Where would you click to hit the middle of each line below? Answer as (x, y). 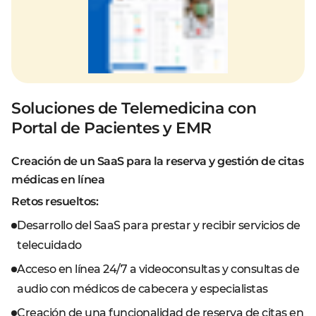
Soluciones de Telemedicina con (134, 108)
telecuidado (49, 245)
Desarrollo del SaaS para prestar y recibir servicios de (159, 225)
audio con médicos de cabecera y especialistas (142, 289)
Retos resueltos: (55, 201)
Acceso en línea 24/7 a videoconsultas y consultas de (158, 269)
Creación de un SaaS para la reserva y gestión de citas (157, 161)
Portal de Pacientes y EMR (111, 128)
